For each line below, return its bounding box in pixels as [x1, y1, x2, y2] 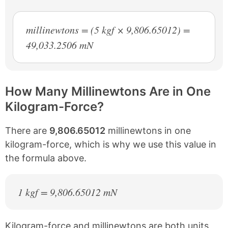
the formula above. [5, 153, 87, 163]
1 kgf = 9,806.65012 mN [18, 185, 117, 198]
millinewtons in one [105, 125, 191, 136]
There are [5, 125, 49, 136]
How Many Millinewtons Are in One [5, 84, 211, 99]
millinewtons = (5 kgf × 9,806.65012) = [26, 23, 190, 36]
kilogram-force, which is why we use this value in [5, 139, 216, 150]
